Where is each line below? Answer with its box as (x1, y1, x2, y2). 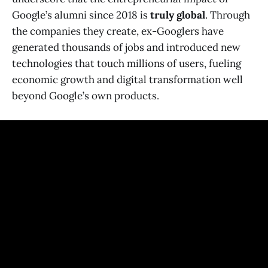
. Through (205, 8, 250, 22)
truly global (150, 8, 205, 22)
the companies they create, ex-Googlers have (12, 24, 224, 38)
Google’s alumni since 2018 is (12, 8, 150, 22)
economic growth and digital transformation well (12, 72, 243, 86)
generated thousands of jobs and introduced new (12, 40, 240, 54)
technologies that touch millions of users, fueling (12, 56, 241, 70)
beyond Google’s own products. (12, 89, 159, 102)
